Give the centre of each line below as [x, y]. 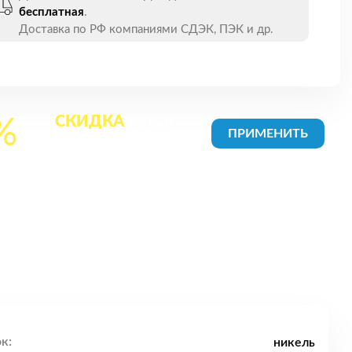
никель [294, 342]
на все [149, 121]
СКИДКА [90, 121]
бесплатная [51, 12]
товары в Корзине [114, 145]
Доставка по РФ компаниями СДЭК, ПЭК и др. [146, 29]
